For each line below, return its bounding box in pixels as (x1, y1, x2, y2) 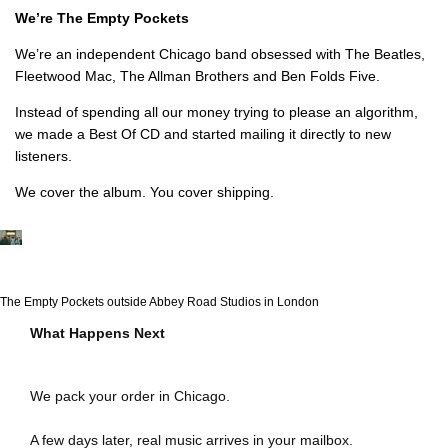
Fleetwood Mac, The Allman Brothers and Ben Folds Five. (15, 68, 380, 85)
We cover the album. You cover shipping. (15, 184, 274, 201)
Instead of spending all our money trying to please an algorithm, (15, 104, 418, 121)
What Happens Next (30, 325, 165, 342)
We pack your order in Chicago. (30, 388, 230, 405)
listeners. (15, 148, 72, 165)
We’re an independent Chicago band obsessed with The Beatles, (15, 46, 425, 63)
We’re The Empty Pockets (15, 10, 189, 27)
